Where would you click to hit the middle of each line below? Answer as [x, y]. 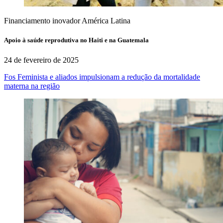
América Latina [106, 21]
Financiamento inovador [42, 21]
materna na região [32, 86]
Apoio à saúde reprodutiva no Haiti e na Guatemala [76, 40]
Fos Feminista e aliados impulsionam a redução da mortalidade [102, 77]
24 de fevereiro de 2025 [41, 60]
